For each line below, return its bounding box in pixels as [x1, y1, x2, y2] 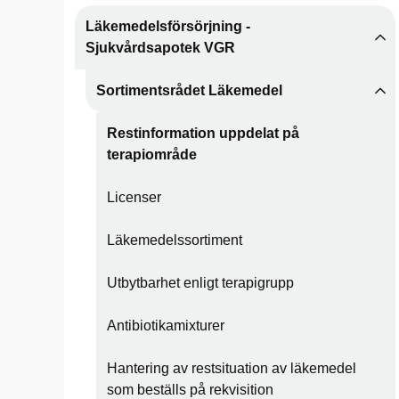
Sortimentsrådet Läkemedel [96, 83, 282, 98]
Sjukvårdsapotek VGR [85, 40, 235, 55]
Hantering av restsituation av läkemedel [107, 361, 356, 376]
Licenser [107, 190, 161, 205]
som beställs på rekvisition [107, 382, 273, 397]
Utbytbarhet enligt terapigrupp [107, 275, 294, 290]
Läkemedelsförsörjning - [85, 19, 250, 34]
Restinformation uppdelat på [107, 126, 299, 141]
